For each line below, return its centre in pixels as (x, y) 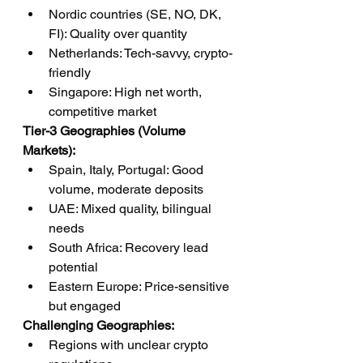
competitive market (102, 111)
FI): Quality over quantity (118, 34)
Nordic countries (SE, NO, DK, (137, 14)
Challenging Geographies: (98, 325)
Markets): (49, 150)
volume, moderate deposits (126, 189)
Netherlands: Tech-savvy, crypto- (141, 53)
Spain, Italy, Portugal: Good (128, 170)
